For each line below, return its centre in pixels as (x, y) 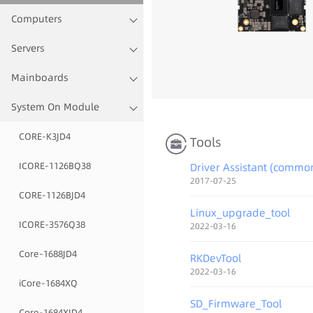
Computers (37, 19)
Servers (28, 48)
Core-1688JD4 (48, 254)
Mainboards (40, 78)
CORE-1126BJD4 (52, 195)
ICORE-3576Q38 (52, 224)
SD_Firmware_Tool (236, 304)
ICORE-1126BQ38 (55, 166)
